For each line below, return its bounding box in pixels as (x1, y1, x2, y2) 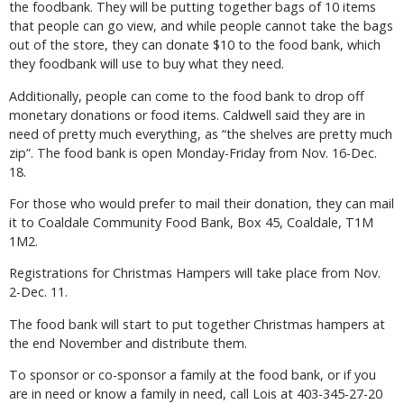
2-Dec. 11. (9, 283, 68, 301)
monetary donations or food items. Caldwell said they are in (9, 106, 365, 124)
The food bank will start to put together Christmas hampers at (9, 315, 385, 333)
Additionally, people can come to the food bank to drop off (9, 87, 364, 105)
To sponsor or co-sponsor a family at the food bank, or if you (9, 366, 376, 384)
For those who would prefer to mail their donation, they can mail (9, 195, 394, 213)
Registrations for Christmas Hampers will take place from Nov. (9, 264, 381, 282)
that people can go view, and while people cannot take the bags (9, 17, 393, 35)
